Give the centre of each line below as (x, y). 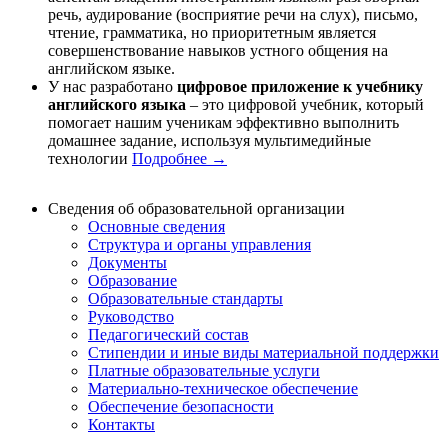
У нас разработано (112, 86)
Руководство (131, 316)
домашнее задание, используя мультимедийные (209, 140)
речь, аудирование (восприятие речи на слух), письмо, (233, 14)
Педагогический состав (168, 334)
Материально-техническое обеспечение (223, 388)
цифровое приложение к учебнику (300, 86)
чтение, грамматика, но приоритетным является (212, 32)
